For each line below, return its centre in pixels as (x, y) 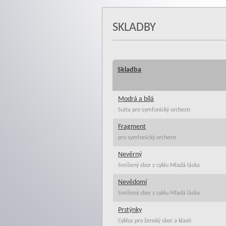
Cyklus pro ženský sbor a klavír (155, 221)
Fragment (132, 127)
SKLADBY (134, 28)
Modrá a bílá (136, 99)
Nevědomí (132, 182)
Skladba (129, 70)
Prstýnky (130, 210)
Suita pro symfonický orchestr (154, 110)
